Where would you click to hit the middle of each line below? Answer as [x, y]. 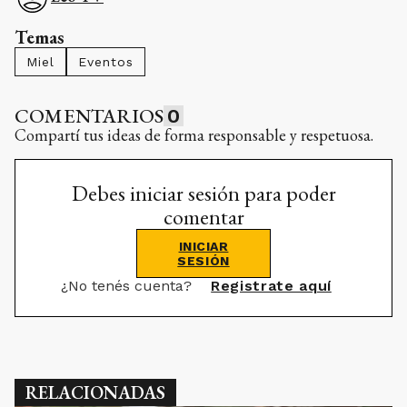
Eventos [106, 61]
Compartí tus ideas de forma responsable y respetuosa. [194, 134]
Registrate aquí [271, 285]
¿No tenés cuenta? [129, 285]
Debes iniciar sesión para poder [203, 193]
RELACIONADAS [95, 392]
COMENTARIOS [89, 115]
